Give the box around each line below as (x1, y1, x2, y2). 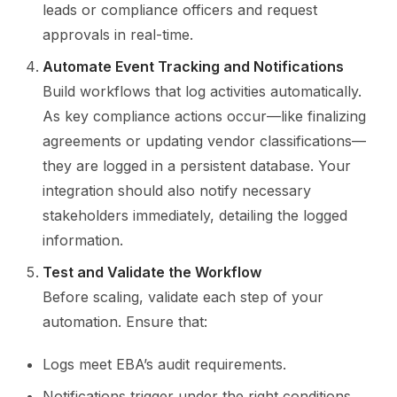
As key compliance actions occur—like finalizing (43, 107, 366, 125)
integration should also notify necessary (43, 182, 311, 199)
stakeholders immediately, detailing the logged (43, 206, 347, 224)
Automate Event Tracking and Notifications (43, 58, 344, 75)
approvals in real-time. (43, 26, 193, 43)
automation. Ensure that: (43, 313, 207, 331)
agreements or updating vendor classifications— (43, 132, 366, 150)
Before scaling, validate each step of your (43, 288, 323, 306)
